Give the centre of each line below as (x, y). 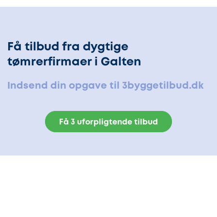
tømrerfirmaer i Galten (74, 62)
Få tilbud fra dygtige (68, 47)
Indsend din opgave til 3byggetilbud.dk (105, 86)
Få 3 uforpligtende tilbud (108, 123)
